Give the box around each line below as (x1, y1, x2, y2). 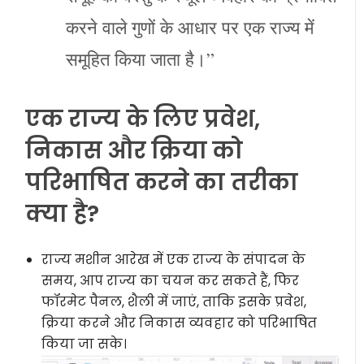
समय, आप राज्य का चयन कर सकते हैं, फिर (41, 271, 300, 290)
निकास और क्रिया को (25, 134, 244, 167)
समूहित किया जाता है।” (66, 45, 215, 71)
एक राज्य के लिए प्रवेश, (25, 102, 261, 135)
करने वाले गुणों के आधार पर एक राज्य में (66, 14, 314, 39)
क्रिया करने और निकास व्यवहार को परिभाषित (41, 313, 318, 332)
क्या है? (25, 197, 100, 230)
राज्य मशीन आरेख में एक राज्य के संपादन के (41, 249, 306, 269)
